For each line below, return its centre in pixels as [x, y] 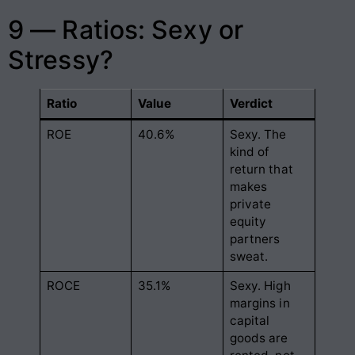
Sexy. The [258, 134]
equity [248, 221]
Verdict [251, 103]
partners [255, 239]
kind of [250, 151]
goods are [259, 338]
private [250, 204]
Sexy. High [260, 285]
